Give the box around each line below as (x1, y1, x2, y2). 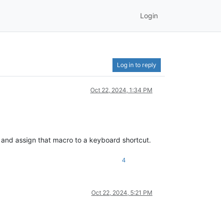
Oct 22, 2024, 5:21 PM (91, 188, 152, 196)
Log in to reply (117, 61, 156, 69)
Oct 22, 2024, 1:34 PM (90, 86, 152, 94)
